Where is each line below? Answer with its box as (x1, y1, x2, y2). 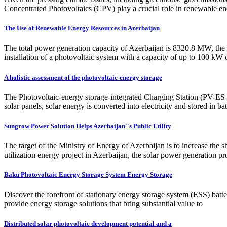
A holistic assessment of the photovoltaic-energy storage (4, 73, 162, 81)
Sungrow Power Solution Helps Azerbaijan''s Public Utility (4, 122, 171, 130)
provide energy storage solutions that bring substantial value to (4, 199, 203, 208)
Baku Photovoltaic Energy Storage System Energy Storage (4, 171, 172, 179)
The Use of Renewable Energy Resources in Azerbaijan (4, 24, 160, 32)
